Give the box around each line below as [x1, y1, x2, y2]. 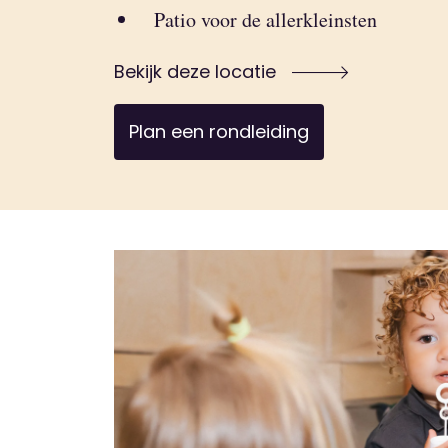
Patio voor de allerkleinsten [154, 6, 377, 33]
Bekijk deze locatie [114, 59, 281, 84]
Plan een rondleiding [129, 119, 309, 144]
